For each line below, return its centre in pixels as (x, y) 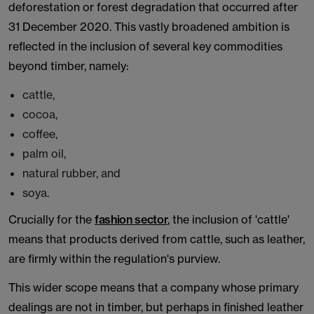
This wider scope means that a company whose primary (153, 287)
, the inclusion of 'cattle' (229, 219)
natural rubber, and (73, 173)
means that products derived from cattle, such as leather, (157, 239)
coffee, (41, 134)
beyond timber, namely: (69, 66)
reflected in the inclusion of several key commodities (145, 46)
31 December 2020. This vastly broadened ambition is (149, 27)
